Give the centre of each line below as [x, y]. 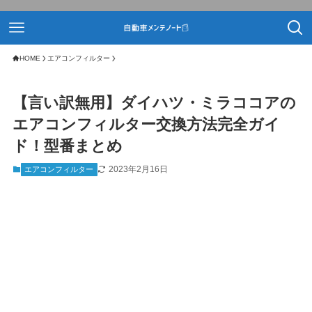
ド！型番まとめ [67, 146]
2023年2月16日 [138, 170]
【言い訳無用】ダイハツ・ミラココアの [154, 103]
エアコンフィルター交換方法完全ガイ [146, 125]
